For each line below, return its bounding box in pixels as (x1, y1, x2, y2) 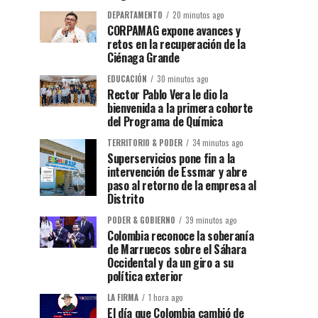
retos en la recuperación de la (107, 35, 246, 53)
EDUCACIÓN (107, 73, 147, 85)
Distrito (107, 190, 144, 208)
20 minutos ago (172, 9, 224, 21)
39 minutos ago (185, 214, 237, 226)
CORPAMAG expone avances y (107, 22, 241, 40)
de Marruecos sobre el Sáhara (107, 241, 247, 258)
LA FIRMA (107, 292, 138, 304)
